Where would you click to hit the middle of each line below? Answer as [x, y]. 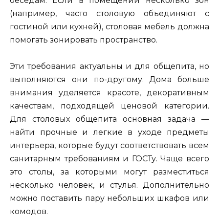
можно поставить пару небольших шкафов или [109, 198]
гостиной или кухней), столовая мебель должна [109, 27]
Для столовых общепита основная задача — [109, 119]
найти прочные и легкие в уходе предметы [109, 132]
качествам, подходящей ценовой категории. [109, 106]
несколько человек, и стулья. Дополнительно [109, 185]
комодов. [29, 212]
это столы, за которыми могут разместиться [109, 172]
